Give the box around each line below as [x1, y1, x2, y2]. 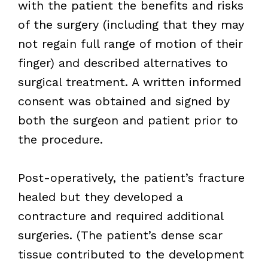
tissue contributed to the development [17, 246, 244, 261]
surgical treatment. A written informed [17, 74, 241, 89]
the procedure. [17, 132, 103, 147]
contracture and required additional [17, 208, 223, 223]
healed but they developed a [17, 189, 183, 204]
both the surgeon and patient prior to [17, 112, 238, 127]
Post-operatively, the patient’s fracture [17, 170, 245, 185]
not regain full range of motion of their [17, 36, 243, 51]
